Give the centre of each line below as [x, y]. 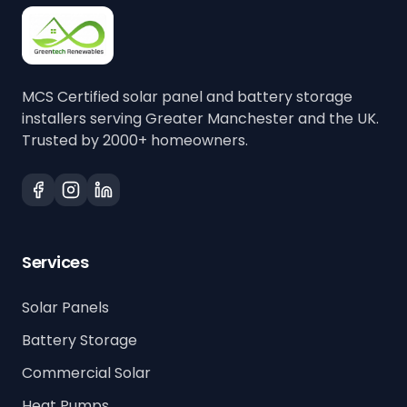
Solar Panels [65, 308]
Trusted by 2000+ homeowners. [135, 141]
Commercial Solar [86, 373]
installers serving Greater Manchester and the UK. [200, 119]
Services [55, 263]
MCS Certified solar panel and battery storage [187, 97]
